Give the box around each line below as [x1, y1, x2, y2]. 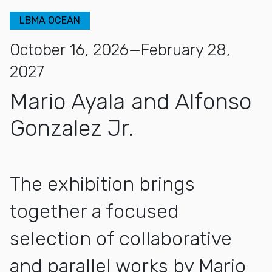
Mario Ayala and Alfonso [10, 87, 251, 115]
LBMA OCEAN [19, 14, 80, 26]
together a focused [10, 199, 179, 223]
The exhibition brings [10, 172, 195, 195]
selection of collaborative [10, 226, 232, 250]
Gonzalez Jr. [10, 114, 134, 141]
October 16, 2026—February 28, [10, 40, 230, 59]
